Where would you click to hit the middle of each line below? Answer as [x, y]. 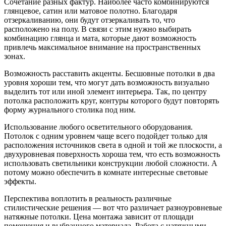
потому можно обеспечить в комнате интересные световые [106, 172]
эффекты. [20, 181]
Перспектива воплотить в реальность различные [88, 198]
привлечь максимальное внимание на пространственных [102, 47]
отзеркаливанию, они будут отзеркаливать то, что [90, 20]
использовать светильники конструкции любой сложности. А [111, 163]
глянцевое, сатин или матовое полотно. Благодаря [91, 11]
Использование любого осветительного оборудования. [98, 127]
